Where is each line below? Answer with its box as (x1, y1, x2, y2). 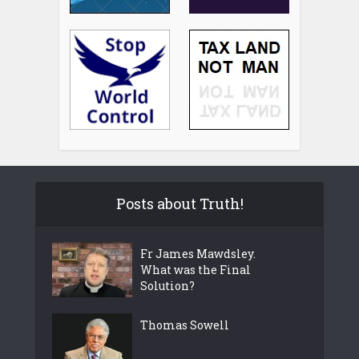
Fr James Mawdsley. (140, 245, 256, 261)
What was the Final (140, 261, 251, 277)
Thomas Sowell (140, 317, 229, 333)
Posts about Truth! (115, 193, 244, 213)
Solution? (140, 277, 195, 293)
